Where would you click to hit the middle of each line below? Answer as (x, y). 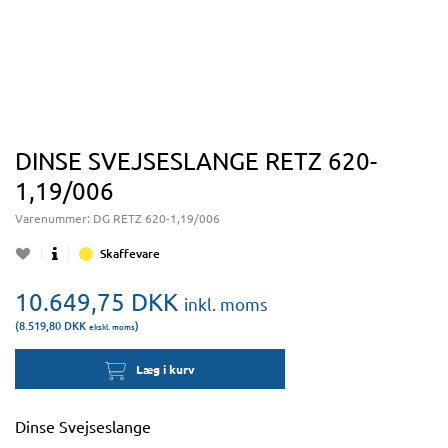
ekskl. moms (112, 326)
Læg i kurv (165, 369)
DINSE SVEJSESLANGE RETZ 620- (196, 160)
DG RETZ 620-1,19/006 (156, 218)
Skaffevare (130, 253)
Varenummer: (54, 218)
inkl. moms (226, 303)
